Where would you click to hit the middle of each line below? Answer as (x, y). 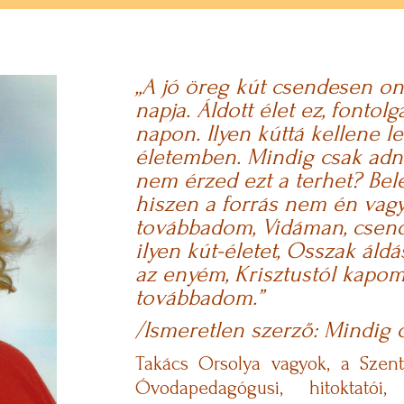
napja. (165, 110)
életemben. (191, 156)
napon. (170, 133)
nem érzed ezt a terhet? (251, 180)
